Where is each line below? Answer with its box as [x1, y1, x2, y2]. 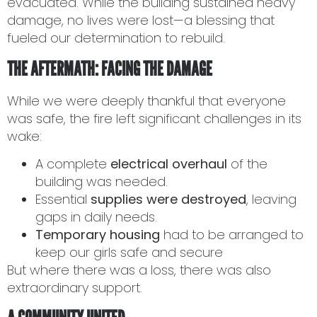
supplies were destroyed [91, 190, 246, 209]
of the [231, 155, 267, 173]
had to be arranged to [160, 226, 304, 244]
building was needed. [35, 173, 168, 191]
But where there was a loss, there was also [7, 261, 271, 279]
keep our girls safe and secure [35, 243, 223, 262]
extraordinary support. [7, 279, 142, 297]
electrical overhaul [110, 155, 231, 173]
